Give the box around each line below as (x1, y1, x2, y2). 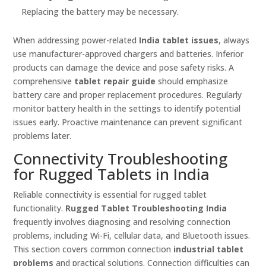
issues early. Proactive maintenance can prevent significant (13, 116, 243, 128)
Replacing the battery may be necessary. (21, 6, 179, 18)
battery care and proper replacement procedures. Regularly (13, 89, 242, 101)
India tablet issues (139, 34, 219, 46)
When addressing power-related (13, 34, 140, 46)
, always (218, 34, 250, 46)
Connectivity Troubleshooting (13, 148, 228, 170)
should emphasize (156, 75, 229, 87)
